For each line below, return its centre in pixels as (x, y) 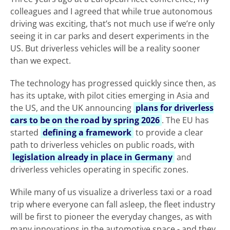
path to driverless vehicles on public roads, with (102, 145)
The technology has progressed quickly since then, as (113, 83)
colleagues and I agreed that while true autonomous (111, 12)
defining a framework (87, 133)
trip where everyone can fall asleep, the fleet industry (113, 205)
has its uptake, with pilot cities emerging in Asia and (110, 96)
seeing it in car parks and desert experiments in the (110, 36)
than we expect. (41, 61)
